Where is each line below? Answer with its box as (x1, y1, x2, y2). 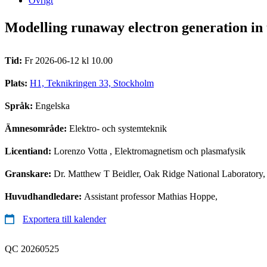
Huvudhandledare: (5, 191, 84, 201)
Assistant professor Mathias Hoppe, (84, 191, 218, 201)
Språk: (5, 100, 35, 111)
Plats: (5, 77, 30, 88)
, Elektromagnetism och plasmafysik (107, 145, 246, 156)
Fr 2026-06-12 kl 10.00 (24, 55, 113, 66)
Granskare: (5, 168, 54, 179)
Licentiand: (5, 145, 54, 156)
